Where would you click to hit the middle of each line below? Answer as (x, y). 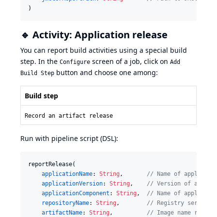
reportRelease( (52, 164)
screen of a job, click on (130, 61)
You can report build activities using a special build (104, 50)
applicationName (67, 174)
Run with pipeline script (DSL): (69, 138)
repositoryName (65, 203)
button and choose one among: (106, 72)
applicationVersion (72, 183)
